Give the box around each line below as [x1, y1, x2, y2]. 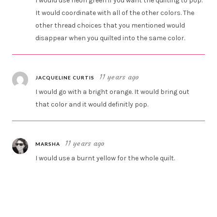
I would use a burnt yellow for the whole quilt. [35, 154, 175, 163]
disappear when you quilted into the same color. [35, 34, 186, 43]
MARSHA [35, 141, 61, 147]
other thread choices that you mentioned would [35, 21, 186, 30]
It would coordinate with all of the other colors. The [35, 9, 195, 17]
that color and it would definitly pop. [35, 100, 149, 109]
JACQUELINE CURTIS [35, 75, 95, 81]
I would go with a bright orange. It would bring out [35, 88, 190, 96]
